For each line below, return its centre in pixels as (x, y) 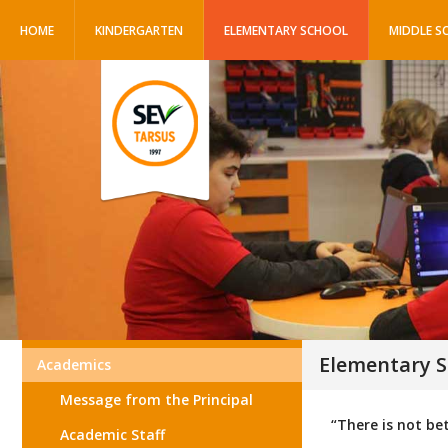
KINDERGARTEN (139, 30)
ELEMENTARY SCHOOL (286, 30)
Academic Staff (112, 434)
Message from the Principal (156, 399)
